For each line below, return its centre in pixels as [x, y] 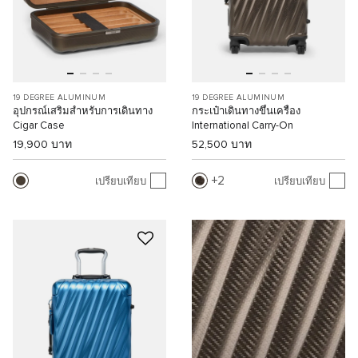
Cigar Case [39, 125]
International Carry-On [243, 125]
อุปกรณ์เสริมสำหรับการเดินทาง [83, 111]
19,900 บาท [42, 144]
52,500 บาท [222, 144]
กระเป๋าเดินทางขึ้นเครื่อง [246, 111]
